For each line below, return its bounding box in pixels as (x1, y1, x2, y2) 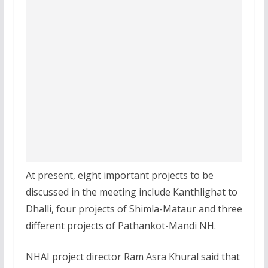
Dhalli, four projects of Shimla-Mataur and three (25, 202, 242, 215)
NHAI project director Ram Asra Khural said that (25, 249, 240, 263)
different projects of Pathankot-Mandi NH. (25, 218, 216, 232)
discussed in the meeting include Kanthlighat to (25, 185, 237, 199)
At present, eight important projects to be (25, 168, 214, 182)
